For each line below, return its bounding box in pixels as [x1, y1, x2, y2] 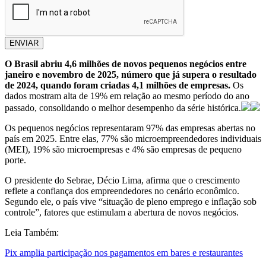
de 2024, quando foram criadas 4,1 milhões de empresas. [5, 80, 233, 91]
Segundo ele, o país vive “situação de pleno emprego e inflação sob [5, 197, 256, 207]
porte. [5, 155, 26, 166]
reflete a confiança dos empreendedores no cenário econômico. [5, 186, 239, 197]
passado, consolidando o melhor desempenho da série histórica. [5, 103, 241, 113]
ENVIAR [9, 39, 39, 48]
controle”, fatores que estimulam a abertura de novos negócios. [5, 207, 239, 218]
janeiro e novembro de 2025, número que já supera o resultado [5, 69, 256, 80]
